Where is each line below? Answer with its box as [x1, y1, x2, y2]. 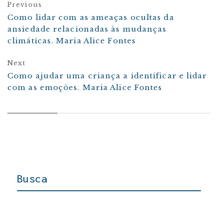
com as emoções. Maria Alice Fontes [7, 83, 163, 92]
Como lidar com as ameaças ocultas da [7, 13, 174, 22]
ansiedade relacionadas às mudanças [7, 24, 167, 34]
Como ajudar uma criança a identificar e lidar [7, 71, 207, 81]
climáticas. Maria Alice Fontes [7, 36, 136, 46]
